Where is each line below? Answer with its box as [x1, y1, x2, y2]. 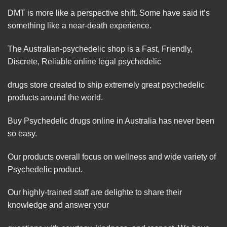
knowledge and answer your [8, 201, 109, 210]
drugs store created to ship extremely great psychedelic [8, 81, 205, 90]
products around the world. [8, 93, 103, 102]
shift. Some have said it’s [119, 9, 210, 18]
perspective [77, 9, 119, 18]
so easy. [8, 129, 37, 138]
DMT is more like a [8, 9, 77, 18]
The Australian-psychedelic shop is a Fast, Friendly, [8, 45, 193, 54]
